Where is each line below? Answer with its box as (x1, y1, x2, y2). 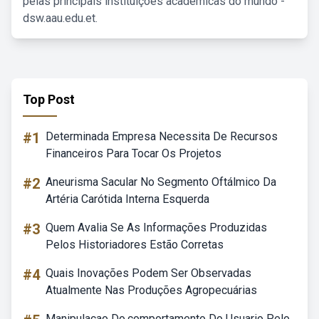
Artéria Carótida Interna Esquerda (46, 192, 209, 206)
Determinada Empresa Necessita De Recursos (46, 130, 278, 143)
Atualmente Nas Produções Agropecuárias (46, 283, 257, 297)
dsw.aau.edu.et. (23, 11, 98, 25)
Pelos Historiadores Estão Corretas (46, 238, 224, 251)
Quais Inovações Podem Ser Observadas (46, 266, 251, 280)
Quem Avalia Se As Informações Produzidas (46, 221, 267, 234)
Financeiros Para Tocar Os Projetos (46, 147, 221, 160)
